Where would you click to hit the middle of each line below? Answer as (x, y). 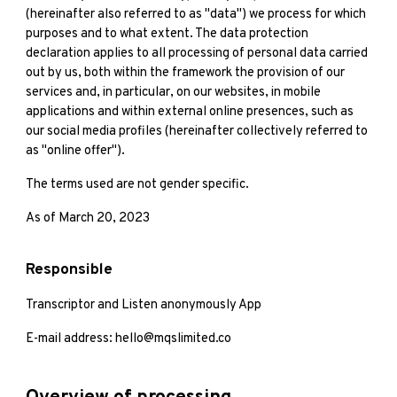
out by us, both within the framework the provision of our (186, 73)
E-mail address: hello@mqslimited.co (129, 339)
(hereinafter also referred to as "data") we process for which (196, 15)
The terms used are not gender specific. (138, 185)
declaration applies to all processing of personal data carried (197, 54)
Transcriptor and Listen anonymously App (144, 305)
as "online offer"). (76, 151)
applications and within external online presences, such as (190, 112)
